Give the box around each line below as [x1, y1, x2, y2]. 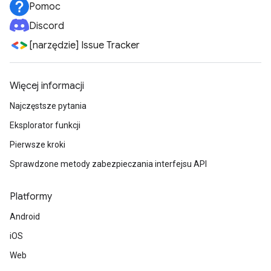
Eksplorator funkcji [10, 120, 80, 130]
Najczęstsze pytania [10, 101, 87, 111]
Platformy [10, 191, 52, 203]
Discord [29, 20, 64, 32]
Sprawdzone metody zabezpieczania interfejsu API [10, 159, 207, 169]
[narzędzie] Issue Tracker [29, 39, 140, 51]
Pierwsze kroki [10, 140, 65, 149]
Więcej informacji [10, 80, 84, 92]
